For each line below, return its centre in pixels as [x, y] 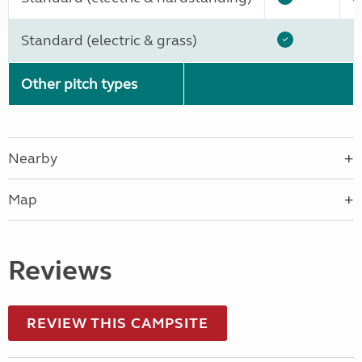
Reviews [60, 271]
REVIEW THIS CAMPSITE [118, 324]
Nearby [33, 159]
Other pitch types [79, 84]
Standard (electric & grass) [109, 41]
